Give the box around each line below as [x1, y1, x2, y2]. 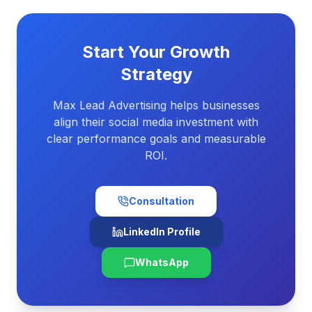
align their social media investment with [54, 115, 258, 129]
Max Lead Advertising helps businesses [52, 98, 260, 112]
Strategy [120, 64, 192, 84]
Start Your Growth [82, 42, 230, 62]
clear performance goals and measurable [46, 132, 266, 146]
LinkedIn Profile [123, 226, 201, 237]
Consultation [129, 195, 194, 207]
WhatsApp [134, 256, 189, 268]
